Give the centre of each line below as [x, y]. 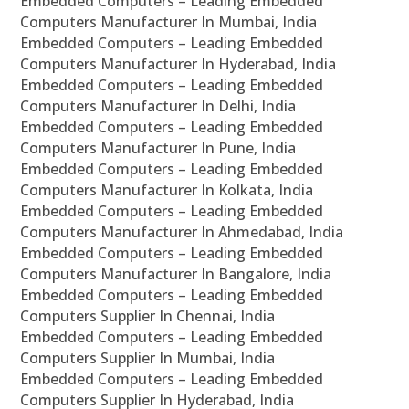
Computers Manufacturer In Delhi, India [158, 106]
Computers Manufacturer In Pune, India [158, 148]
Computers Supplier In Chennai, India [148, 316]
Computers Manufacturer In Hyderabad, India [178, 64]
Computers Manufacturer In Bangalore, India [176, 274]
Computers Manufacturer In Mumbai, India [169, 22]
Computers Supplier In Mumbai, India [148, 358]
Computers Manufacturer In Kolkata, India [167, 190]
